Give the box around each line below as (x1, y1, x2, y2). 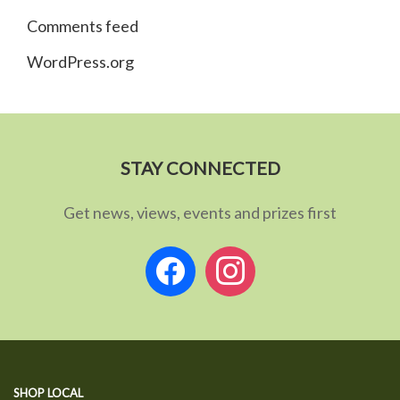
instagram (204, 246, 274, 266)
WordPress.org (27, 52, 134, 71)
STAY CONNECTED (120, 157, 280, 179)
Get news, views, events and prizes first (63, 203, 337, 222)
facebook (144, 246, 211, 266)
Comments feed (27, 16, 138, 36)
